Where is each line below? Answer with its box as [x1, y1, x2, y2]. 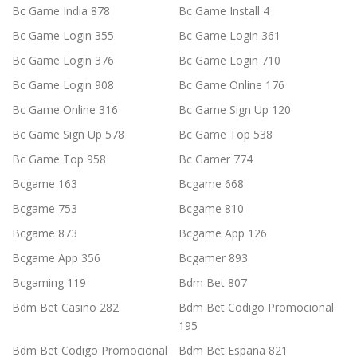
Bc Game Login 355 [12, 28, 114, 44]
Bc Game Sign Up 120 [178, 102, 291, 118]
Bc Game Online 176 [178, 77, 284, 93]
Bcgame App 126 [178, 226, 267, 241]
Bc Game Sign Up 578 [12, 127, 124, 143]
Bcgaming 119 [12, 275, 86, 291]
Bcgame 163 [12, 176, 77, 192]
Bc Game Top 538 [178, 127, 273, 143]
